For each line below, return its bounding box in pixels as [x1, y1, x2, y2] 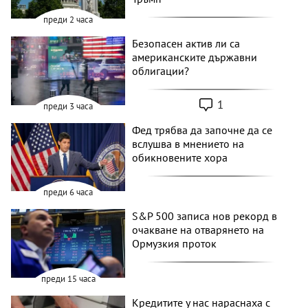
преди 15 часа [41, 273, 96, 285]
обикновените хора [132, 150, 228, 164]
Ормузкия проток [132, 236, 217, 251]
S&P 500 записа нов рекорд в [132, 209, 278, 223]
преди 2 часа [43, 14, 93, 26]
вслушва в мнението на [132, 136, 245, 151]
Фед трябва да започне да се [132, 122, 273, 137]
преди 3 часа [43, 100, 93, 112]
